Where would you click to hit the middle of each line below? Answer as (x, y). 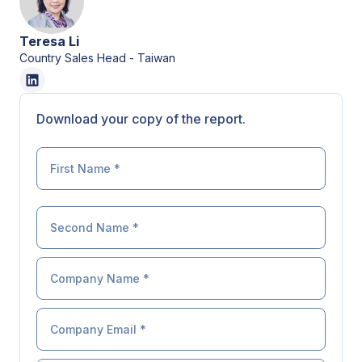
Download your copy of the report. (141, 118)
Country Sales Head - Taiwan (97, 57)
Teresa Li (49, 41)
